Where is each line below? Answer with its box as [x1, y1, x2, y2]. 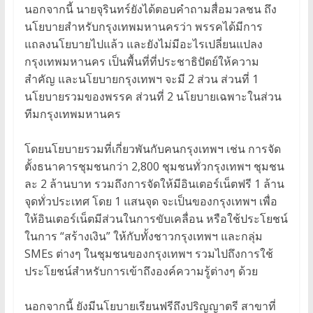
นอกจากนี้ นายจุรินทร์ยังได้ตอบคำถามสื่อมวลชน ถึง [24, 1, 277, 17]
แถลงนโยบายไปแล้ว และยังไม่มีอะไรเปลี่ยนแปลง [24, 36, 263, 52]
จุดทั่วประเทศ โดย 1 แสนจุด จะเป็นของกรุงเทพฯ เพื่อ [24, 194, 277, 210]
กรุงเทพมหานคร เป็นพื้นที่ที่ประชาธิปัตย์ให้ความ [24, 54, 259, 70]
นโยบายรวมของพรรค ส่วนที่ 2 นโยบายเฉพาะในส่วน [24, 89, 282, 105]
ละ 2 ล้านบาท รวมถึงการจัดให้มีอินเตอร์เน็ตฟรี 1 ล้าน [24, 176, 284, 192]
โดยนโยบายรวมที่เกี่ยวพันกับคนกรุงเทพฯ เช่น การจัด [24, 141, 281, 157]
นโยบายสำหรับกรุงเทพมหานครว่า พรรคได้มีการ [24, 19, 263, 35]
